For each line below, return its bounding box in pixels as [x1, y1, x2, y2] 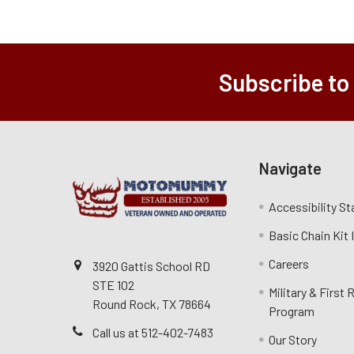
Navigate [259, 159, 322, 178]
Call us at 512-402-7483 [92, 325, 213, 340]
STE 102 [92, 277, 134, 292]
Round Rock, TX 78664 [92, 296, 211, 311]
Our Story [269, 332, 318, 347]
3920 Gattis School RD [92, 258, 210, 273]
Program [269, 303, 315, 318]
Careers [269, 256, 310, 271]
